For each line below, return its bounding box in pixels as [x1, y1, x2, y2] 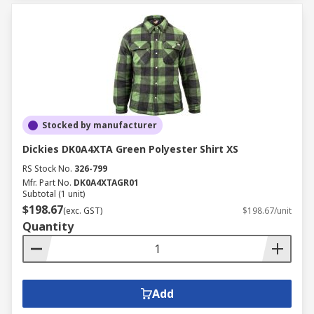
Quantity [22, 219, 74, 234]
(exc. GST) [63, 205, 102, 217]
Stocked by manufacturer [42, 119, 157, 131]
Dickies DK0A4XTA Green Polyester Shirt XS [22, 142, 238, 156]
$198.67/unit [243, 205, 292, 217]
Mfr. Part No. [22, 177, 71, 189]
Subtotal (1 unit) [22, 188, 85, 200]
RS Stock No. [22, 163, 72, 175]
